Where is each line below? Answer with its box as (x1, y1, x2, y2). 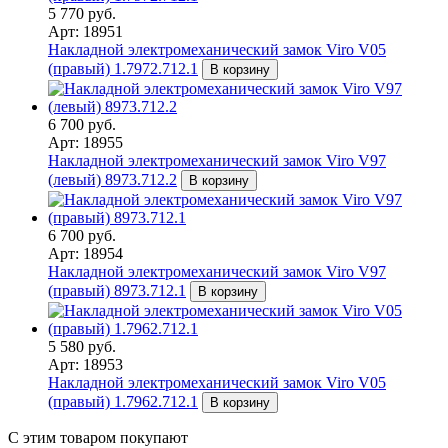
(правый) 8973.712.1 (48, 281, 186, 299)
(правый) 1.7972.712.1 (48, 59, 198, 77)
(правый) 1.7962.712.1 (48, 392, 198, 410)
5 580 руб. (48, 337, 116, 355)
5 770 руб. (48, 4, 116, 22)
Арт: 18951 (48, 22, 123, 40)
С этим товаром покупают (8, 428, 188, 446)
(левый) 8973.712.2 (48, 170, 177, 188)
